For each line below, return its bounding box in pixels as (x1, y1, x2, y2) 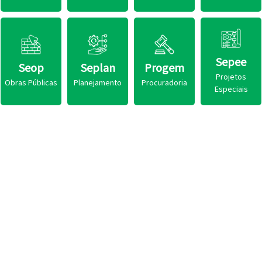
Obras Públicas (5, 77, 57, 88)
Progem (144, 60, 184, 75)
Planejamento (74, 77, 122, 88)
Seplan (80, 60, 115, 75)
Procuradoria (142, 77, 187, 88)
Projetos (216, 71, 246, 82)
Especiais (214, 83, 248, 94)
